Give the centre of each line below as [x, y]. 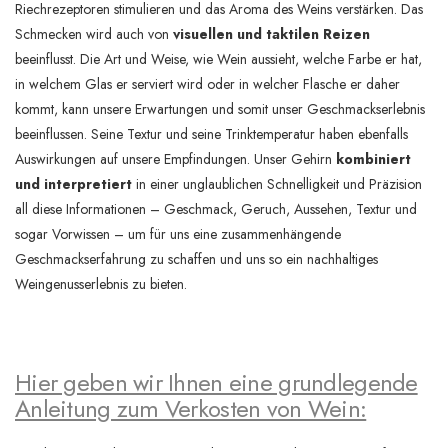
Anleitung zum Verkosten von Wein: [191, 408]
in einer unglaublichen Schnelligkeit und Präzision [277, 183]
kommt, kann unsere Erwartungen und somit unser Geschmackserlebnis [220, 108]
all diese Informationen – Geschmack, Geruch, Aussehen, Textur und [216, 208]
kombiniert [373, 158]
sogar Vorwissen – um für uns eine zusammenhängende [178, 233]
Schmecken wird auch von [94, 33]
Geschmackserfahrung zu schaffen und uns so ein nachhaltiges [196, 258]
